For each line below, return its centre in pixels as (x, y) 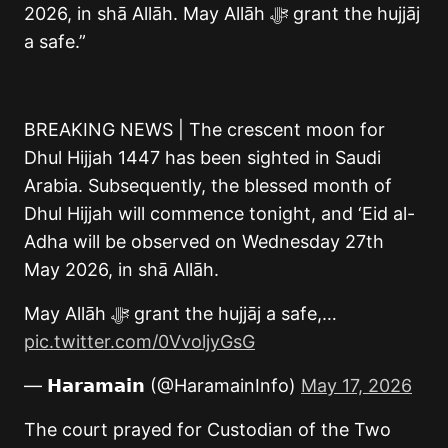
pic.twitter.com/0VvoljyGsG (139, 341)
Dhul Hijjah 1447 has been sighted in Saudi (202, 157)
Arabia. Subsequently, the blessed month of (208, 185)
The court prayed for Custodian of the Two (207, 429)
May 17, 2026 (356, 385)
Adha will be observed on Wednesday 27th (204, 241)
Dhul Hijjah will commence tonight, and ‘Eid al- (219, 213)
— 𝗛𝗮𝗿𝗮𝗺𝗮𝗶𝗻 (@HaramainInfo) (162, 385)
